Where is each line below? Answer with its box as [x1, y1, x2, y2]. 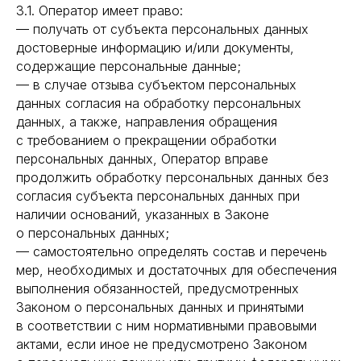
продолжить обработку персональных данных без [16, 169, 329, 185]
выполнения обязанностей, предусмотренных [16, 280, 299, 297]
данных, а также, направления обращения [16, 114, 277, 130]
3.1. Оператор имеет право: [16, 2, 183, 19]
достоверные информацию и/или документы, [16, 39, 294, 56]
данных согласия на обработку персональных [16, 95, 301, 111]
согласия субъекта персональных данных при [16, 188, 300, 204]
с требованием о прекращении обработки [16, 132, 276, 148]
